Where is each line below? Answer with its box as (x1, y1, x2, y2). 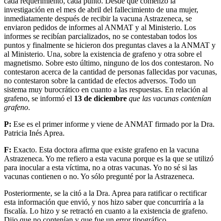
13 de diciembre (74, 94, 127, 103)
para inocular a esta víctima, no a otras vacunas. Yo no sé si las (4, 163, 197, 172)
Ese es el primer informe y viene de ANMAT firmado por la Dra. (13, 119, 215, 128)
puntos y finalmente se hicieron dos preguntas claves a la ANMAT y (4, 40, 216, 49)
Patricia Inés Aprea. (4, 128, 65, 137)
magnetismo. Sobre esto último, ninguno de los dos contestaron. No (4, 58, 214, 67)
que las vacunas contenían (129, 94, 211, 103)
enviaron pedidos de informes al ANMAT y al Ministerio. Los (4, 23, 196, 32)
